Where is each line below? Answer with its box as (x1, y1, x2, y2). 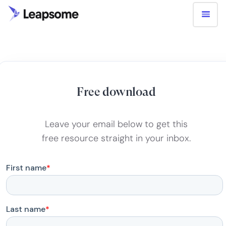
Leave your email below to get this (45, 118, 188, 130)
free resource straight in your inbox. (42, 132, 191, 144)
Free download (77, 85, 156, 99)
